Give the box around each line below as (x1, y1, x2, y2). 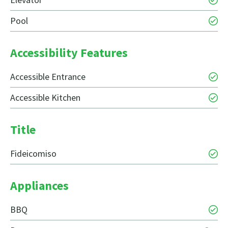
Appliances (10, 178, 69, 194)
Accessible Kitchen (10, 92, 80, 104)
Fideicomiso (10, 148, 56, 160)
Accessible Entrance (10, 71, 85, 83)
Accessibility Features (10, 45, 128, 61)
